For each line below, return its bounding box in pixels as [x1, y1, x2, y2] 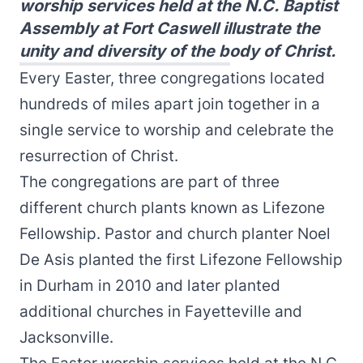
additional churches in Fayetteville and [19, 302, 302, 321]
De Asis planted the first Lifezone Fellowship [19, 250, 343, 269]
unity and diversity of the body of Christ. [19, 41, 336, 61]
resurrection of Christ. [19, 147, 178, 165]
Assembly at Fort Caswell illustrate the [19, 19, 320, 38]
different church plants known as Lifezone [19, 199, 325, 217]
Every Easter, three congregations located [19, 69, 325, 88]
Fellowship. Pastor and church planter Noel [19, 224, 331, 243]
